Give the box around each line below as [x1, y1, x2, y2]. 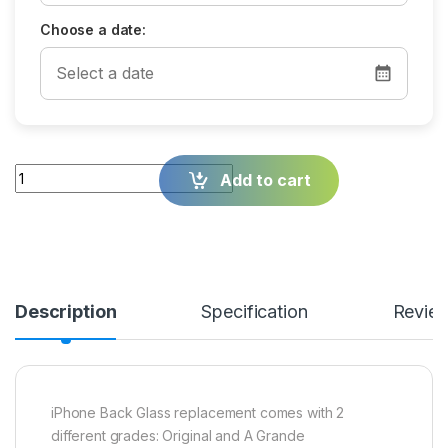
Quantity [14, 163, 75, 181]
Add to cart [219, 169, 311, 190]
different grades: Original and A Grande [51, 427, 305, 445]
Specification [201, 301, 308, 323]
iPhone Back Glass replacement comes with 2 [51, 404, 345, 422]
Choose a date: [40, 20, 147, 38]
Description [15, 301, 117, 323]
